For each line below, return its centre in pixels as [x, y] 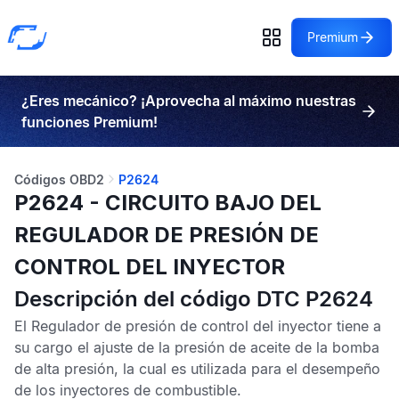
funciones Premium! [90, 122]
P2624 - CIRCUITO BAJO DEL [168, 203]
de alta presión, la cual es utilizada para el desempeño [197, 369]
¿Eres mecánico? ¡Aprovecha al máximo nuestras [189, 101]
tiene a [357, 326]
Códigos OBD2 [59, 179]
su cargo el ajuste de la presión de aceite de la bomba [197, 347]
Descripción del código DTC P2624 [194, 299]
